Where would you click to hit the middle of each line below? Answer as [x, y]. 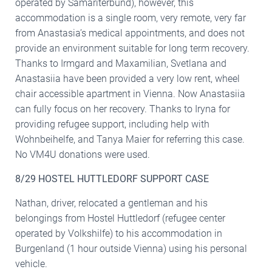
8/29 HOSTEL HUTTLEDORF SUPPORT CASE [112, 178]
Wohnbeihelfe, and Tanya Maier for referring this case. [130, 139]
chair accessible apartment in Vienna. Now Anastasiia [130, 93]
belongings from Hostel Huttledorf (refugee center [120, 218]
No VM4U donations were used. [83, 154]
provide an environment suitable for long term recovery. [132, 48]
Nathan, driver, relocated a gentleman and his [111, 203]
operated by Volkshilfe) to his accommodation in [119, 233]
